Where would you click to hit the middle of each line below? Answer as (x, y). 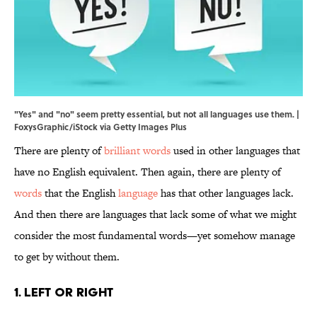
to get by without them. (67, 257)
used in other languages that (235, 151)
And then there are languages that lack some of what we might (155, 214)
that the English (80, 193)
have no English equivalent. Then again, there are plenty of (148, 172)
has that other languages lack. (226, 193)
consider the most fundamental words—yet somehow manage (155, 236)
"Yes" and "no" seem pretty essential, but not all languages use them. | (157, 114)
